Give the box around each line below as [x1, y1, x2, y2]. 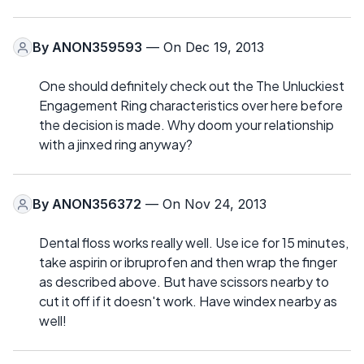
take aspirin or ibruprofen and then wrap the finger [39, 253, 337, 271]
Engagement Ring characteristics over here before [39, 97, 343, 115]
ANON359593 [52, 39, 142, 56]
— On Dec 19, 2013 [142, 39, 264, 56]
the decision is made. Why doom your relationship [39, 116, 334, 134]
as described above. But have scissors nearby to [39, 273, 329, 291]
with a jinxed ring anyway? [39, 136, 193, 154]
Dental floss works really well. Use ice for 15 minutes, [39, 234, 349, 252]
